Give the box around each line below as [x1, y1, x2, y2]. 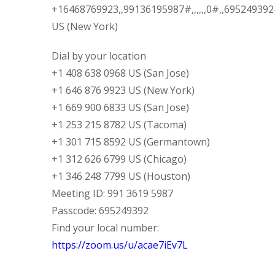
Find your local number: [52, 221, 159, 234]
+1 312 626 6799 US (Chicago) [52, 152, 187, 166]
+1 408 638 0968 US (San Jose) [52, 66, 189, 80]
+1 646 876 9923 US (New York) [52, 83, 195, 97]
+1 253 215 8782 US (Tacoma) [52, 118, 187, 131]
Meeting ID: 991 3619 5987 [52, 187, 173, 200]
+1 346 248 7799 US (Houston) [52, 169, 190, 183]
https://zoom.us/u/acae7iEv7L [52, 238, 188, 252]
